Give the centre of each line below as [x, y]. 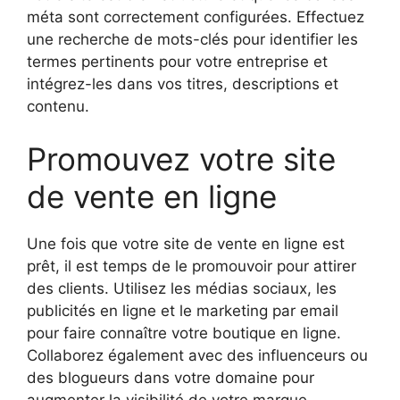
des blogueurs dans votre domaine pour [171, 378]
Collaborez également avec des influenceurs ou [197, 356]
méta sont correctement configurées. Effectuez [196, 17]
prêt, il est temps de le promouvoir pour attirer [192, 267]
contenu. [58, 106]
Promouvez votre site [181, 159]
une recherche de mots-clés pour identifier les [192, 39]
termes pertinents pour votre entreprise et [177, 61]
